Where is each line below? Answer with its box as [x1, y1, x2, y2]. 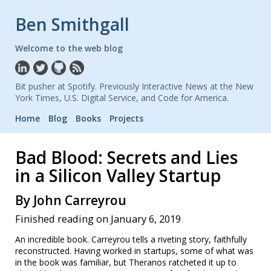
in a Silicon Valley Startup [15, 163, 221, 187]
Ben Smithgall [15, 13, 129, 36]
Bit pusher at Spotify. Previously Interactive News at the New [15, 80, 253, 92]
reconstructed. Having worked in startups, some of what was [15, 244, 253, 256]
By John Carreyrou [15, 191, 126, 209]
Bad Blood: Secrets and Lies [15, 145, 238, 169]
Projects [109, 112, 143, 124]
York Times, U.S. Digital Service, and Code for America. [15, 91, 229, 103]
